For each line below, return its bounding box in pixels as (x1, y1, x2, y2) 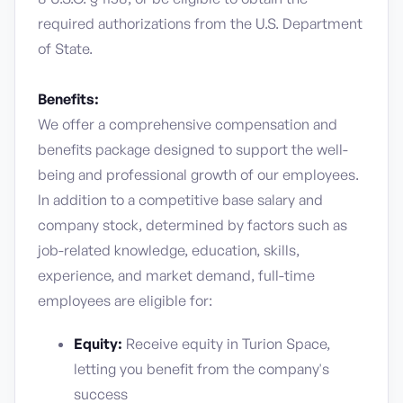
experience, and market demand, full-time (38, 266, 315, 284)
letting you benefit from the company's (74, 360, 329, 378)
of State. (38, 40, 93, 58)
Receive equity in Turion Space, (122, 335, 330, 353)
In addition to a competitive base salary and (38, 191, 323, 209)
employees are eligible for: (38, 291, 212, 309)
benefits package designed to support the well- (38, 140, 348, 158)
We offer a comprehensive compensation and (38, 115, 337, 133)
